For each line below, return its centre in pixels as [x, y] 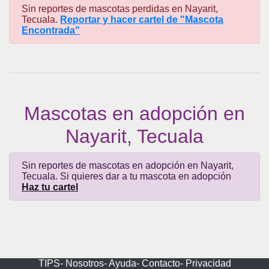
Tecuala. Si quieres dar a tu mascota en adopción [126, 176]
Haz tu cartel [50, 187]
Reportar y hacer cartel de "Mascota [142, 20]
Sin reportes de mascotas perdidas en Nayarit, [120, 9]
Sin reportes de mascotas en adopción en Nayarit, [128, 165]
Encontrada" [51, 30]
